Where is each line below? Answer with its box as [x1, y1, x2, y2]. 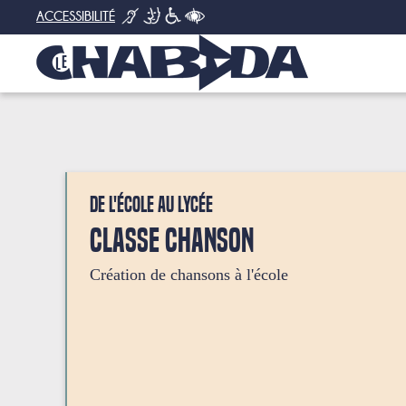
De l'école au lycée [90, 192, 213, 217]
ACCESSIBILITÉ [36, 9, 115, 24]
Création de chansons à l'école [90, 266, 288, 284]
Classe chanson [90, 221, 254, 260]
